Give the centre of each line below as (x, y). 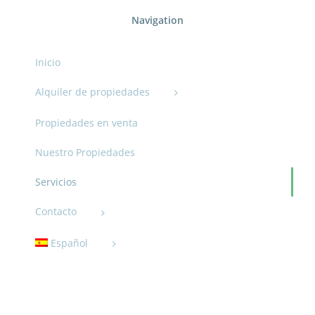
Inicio (48, 63)
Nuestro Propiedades (85, 153)
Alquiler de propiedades (92, 92)
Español (70, 243)
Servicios (56, 182)
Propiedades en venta (86, 123)
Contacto (56, 212)
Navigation (157, 20)
